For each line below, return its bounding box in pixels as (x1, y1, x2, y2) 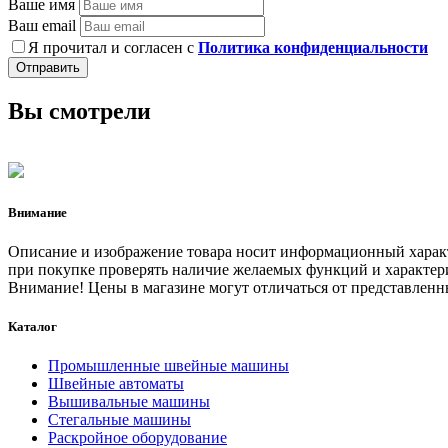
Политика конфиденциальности (198, 38, 428, 56)
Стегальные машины (48, 411, 191, 429)
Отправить (16, 59, 80, 75)
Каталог (8, 318, 57, 334)
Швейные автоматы (48, 375, 184, 393)
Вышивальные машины (48, 393, 210, 411)
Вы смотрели (8, 97, 151, 124)
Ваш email (8, 16, 76, 34)
